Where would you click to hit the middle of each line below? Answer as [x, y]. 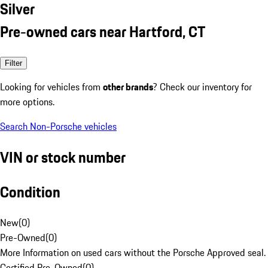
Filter [13, 63]
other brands [128, 86]
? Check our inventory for [202, 86]
